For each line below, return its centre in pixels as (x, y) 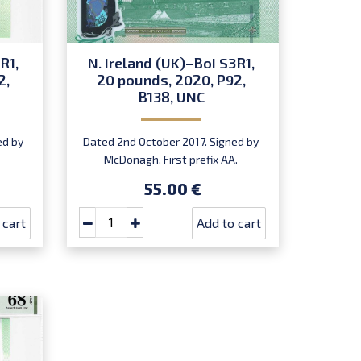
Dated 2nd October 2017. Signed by (171, 141)
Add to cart (229, 222)
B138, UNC (171, 96)
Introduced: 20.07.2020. (171, 176)
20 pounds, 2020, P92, (171, 79)
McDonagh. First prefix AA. (171, 159)
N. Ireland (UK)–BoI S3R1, (171, 62)
